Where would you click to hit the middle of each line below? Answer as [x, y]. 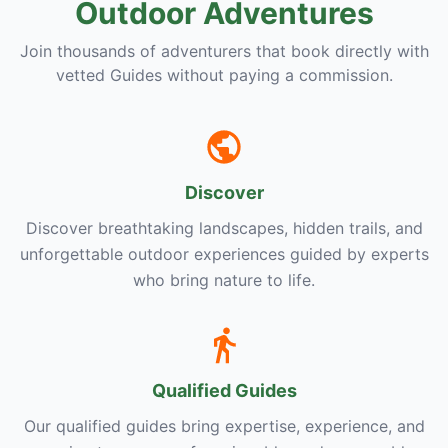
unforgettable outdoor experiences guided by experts [224, 254]
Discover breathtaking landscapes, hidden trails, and [224, 228]
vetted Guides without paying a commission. [224, 75]
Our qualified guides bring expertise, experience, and [224, 426]
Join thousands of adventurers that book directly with [224, 51]
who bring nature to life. [224, 280]
